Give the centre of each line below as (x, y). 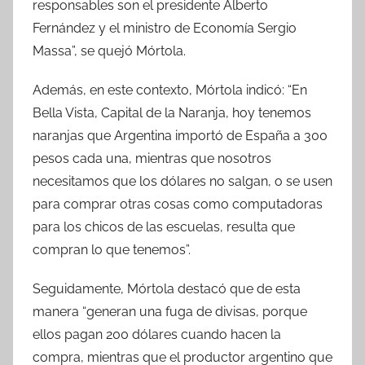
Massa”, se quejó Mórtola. (109, 51)
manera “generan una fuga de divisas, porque (170, 311)
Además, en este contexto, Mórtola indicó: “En (170, 90)
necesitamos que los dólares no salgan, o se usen (182, 181)
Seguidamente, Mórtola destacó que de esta (167, 288)
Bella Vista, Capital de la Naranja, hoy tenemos (172, 112)
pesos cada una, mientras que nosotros (152, 158)
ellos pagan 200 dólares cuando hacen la (157, 334)
